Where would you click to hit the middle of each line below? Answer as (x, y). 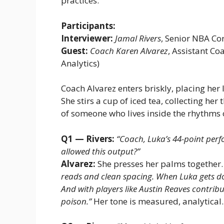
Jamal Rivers (138, 38)
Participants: (88, 25)
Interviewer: (87, 38)
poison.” (76, 201)
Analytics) (80, 63)
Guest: (74, 50)
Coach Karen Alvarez (129, 50)
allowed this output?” (100, 151)
